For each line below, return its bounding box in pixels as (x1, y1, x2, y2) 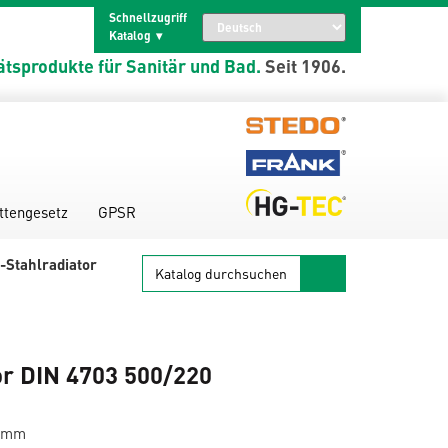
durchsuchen (141, 265, 231, 286)
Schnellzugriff (109, 10, 187, 25)
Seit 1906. (265, 54, 346, 77)
